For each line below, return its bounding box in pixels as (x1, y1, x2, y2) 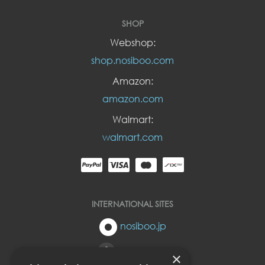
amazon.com (102, 92, 163, 105)
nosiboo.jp (119, 219, 166, 232)
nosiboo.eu (118, 244, 168, 257)
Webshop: (109, 36, 156, 49)
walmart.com (102, 131, 163, 143)
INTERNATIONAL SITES (92, 198, 173, 209)
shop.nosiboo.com (91, 54, 174, 66)
